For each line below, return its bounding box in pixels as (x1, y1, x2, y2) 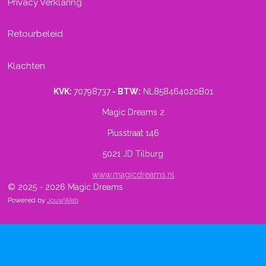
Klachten (7, 60, 45, 71)
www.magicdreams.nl (91, 170, 175, 180)
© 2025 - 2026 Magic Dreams (7, 182, 123, 192)
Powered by (7, 196, 47, 205)
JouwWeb (46, 196, 78, 205)
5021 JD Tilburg (103, 149, 163, 159)
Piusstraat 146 (107, 128, 159, 138)
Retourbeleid (7, 28, 63, 40)
